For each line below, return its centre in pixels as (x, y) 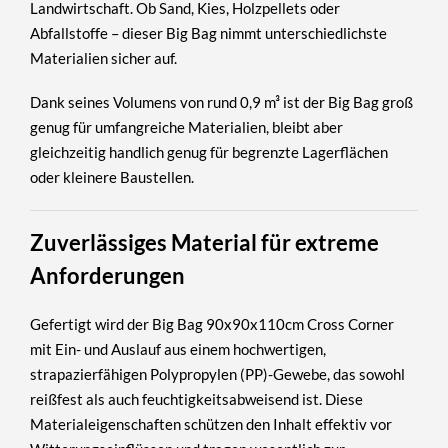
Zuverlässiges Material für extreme (204, 242)
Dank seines (71, 102)
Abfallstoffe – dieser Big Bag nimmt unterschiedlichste (208, 32)
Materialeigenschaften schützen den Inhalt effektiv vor (211, 423)
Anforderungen (107, 275)
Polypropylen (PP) (209, 373)
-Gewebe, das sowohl (336, 373)
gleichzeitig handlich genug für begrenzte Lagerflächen (209, 152)
